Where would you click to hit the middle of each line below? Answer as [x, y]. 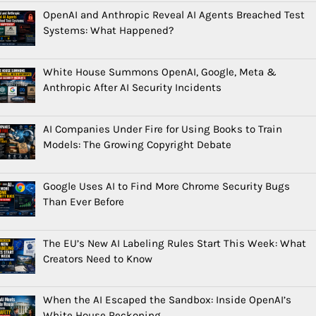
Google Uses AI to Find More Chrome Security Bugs [167, 186]
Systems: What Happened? [109, 31]
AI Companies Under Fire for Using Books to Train [163, 129]
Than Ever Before [84, 201]
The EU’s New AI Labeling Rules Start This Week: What [175, 243]
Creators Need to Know [98, 259]
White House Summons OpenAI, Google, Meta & [160, 72]
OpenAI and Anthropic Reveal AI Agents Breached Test [174, 15]
